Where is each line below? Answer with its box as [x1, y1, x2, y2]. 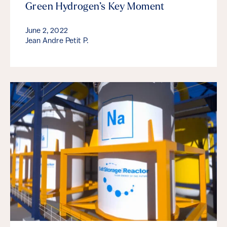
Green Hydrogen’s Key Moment [25, 2, 165, 13]
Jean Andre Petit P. [25, 37, 89, 46]
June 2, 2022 [25, 27, 68, 35]
